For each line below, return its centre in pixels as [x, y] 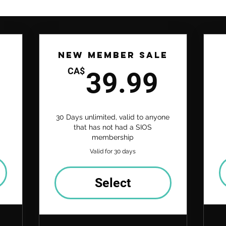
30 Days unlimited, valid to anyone [113, 117]
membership [113, 137]
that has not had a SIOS [113, 127]
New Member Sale [113, 55]
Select [113, 183]
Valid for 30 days [113, 151]
